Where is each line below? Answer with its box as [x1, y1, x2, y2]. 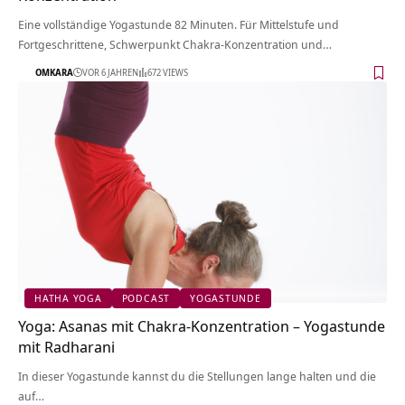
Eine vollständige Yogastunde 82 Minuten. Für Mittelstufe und [18, 16, 339, 33]
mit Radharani [18, 335, 115, 357]
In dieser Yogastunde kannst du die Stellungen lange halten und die [18, 367, 376, 384]
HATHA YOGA [34, 291, 102, 306]
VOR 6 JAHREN [82, 65, 138, 79]
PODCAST [121, 291, 171, 306]
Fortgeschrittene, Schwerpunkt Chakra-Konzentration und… [18, 36, 332, 53]
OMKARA [35, 65, 73, 79]
